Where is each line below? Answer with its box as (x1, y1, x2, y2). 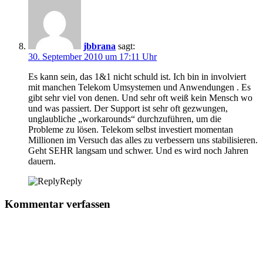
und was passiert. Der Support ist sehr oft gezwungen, (28, 103, 228, 113)
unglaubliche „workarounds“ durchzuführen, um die (28, 113, 221, 124)
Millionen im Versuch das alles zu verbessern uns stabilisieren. (28, 134, 258, 145)
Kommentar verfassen (5, 197, 110, 210)
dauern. (28, 156, 56, 166)
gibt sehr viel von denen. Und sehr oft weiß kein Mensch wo (28, 92, 252, 103)
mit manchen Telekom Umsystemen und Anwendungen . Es (28, 82, 251, 92)
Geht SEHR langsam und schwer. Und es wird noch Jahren (28, 145, 248, 156)
